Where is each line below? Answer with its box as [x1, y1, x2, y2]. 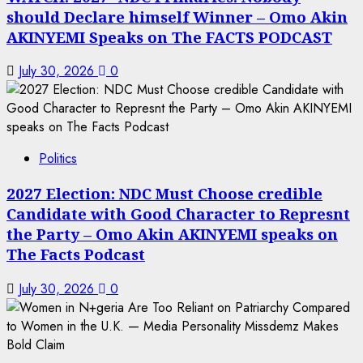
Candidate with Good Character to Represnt [6, 203, 350, 224]
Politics [39, 149, 77, 169]
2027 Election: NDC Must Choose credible [6, 183, 322, 204]
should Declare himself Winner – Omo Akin [6, 6, 348, 27]
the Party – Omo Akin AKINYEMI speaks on [6, 224, 338, 245]
